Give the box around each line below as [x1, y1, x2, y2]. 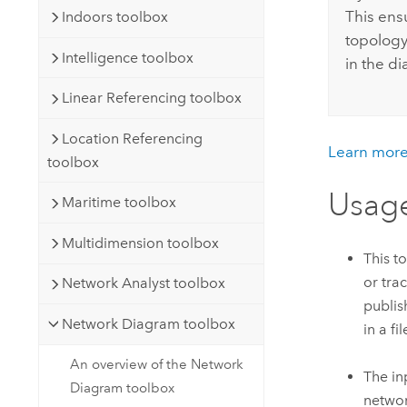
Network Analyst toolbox [61, 274, 225, 293]
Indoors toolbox [61, 7, 168, 25]
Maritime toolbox [61, 194, 176, 212]
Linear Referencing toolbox [61, 89, 242, 107]
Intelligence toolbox [61, 48, 194, 66]
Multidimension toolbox [61, 233, 219, 252]
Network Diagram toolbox [61, 314, 235, 333]
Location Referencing [61, 129, 203, 147]
